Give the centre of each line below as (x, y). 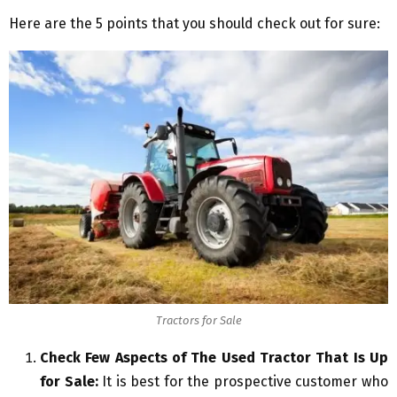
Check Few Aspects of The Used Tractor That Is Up (214, 358)
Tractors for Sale (198, 320)
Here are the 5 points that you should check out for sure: (195, 24)
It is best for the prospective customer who (245, 382)
